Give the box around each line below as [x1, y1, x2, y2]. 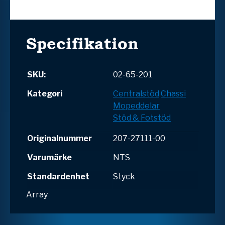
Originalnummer [27, 133, 92, 143]
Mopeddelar [113, 100, 160, 110]
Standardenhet [27, 171, 89, 181]
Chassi [161, 88, 186, 98]
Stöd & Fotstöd [113, 113, 171, 123]
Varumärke [27, 152, 72, 162]
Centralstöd [113, 88, 159, 98]
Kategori [27, 88, 62, 98]
